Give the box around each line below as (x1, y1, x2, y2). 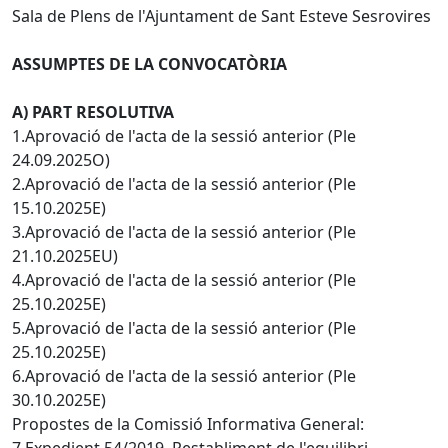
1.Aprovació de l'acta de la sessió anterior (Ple (12, 124, 356, 147)
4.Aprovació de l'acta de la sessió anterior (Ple (12, 268, 356, 291)
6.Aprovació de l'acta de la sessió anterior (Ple (12, 364, 356, 387)
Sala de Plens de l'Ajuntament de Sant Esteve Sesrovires (12, 4, 431, 27)
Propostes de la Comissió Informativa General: (12, 412, 364, 435)
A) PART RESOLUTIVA (12, 100, 174, 123)
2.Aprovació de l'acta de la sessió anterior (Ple (12, 172, 356, 195)
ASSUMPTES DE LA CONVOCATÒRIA (12, 52, 287, 75)
